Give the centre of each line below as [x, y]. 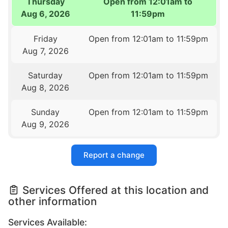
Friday [45, 39]
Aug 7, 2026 [45, 51]
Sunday [46, 112]
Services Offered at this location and [116, 190]
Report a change [114, 155]
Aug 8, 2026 [46, 88]
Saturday [46, 76]
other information [52, 201]
